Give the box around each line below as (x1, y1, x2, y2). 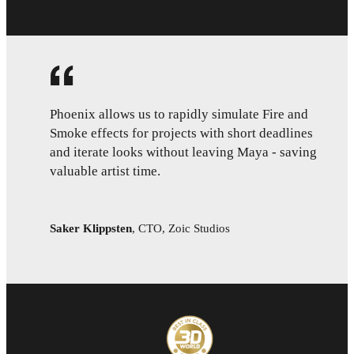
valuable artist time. (50, 164, 160, 179)
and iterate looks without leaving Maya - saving (50, 145, 317, 160)
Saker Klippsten (50, 221, 132, 235)
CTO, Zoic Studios (138, 221, 230, 235)
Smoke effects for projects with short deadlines (50, 126, 313, 141)
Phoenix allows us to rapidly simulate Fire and (50, 107, 308, 122)
